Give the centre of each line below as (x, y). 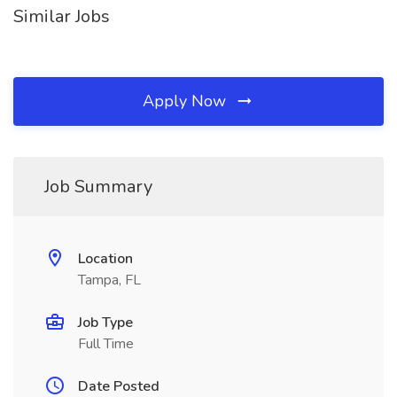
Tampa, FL (109, 280)
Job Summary (98, 187)
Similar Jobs (62, 16)
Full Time (106, 344)
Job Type (105, 323)
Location (105, 259)
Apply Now (187, 101)
